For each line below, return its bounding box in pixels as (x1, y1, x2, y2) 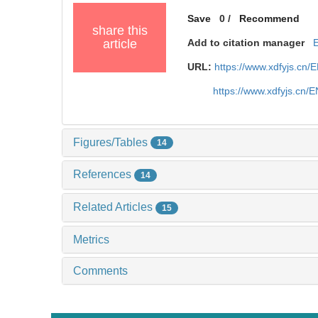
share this (92, 23, 148, 38)
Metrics (73, 233, 109, 246)
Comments (73, 264, 128, 277)
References (73, 168, 134, 181)
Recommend (239, 12, 300, 24)
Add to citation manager (187, 36, 305, 48)
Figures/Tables (73, 136, 150, 148)
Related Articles (73, 201, 155, 214)
